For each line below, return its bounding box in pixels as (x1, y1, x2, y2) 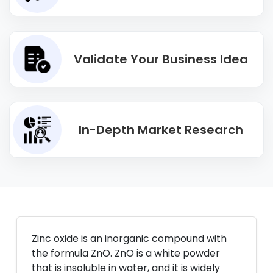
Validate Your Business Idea (74, 51, 248, 68)
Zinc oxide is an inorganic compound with (32, 232, 227, 246)
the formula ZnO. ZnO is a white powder (32, 246, 220, 260)
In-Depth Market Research (79, 121, 243, 138)
